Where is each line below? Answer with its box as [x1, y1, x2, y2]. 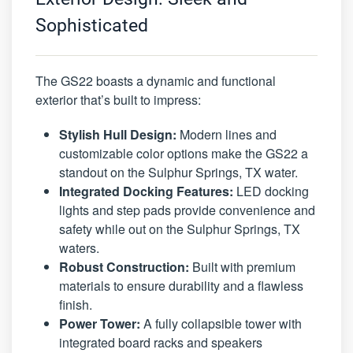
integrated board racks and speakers [59, 333, 262, 351]
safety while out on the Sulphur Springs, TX [59, 219, 300, 238]
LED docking [233, 181, 309, 200]
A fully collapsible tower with [140, 314, 302, 333]
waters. [59, 238, 99, 257]
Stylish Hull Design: [59, 124, 176, 143]
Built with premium [189, 257, 295, 276]
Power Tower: [59, 314, 140, 333]
